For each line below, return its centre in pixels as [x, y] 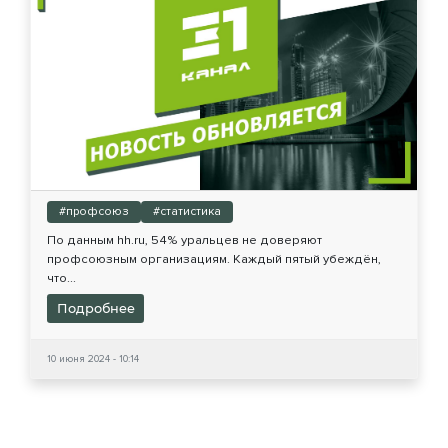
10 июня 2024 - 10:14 [93, 359]
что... [61, 277]
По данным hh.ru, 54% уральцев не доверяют [184, 239]
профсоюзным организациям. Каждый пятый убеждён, [214, 258]
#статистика [187, 211]
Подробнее [95, 309]
